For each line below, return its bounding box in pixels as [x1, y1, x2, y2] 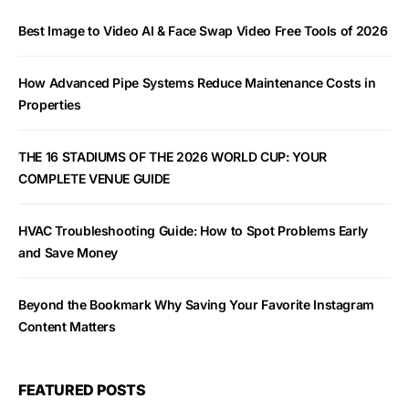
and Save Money [18, 245, 119, 261]
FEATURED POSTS [18, 381, 146, 400]
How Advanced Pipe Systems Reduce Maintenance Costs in [18, 75, 376, 91]
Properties [18, 97, 81, 113]
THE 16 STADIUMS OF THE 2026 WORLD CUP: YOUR [18, 149, 327, 165]
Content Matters [18, 319, 116, 335]
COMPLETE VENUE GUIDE [18, 171, 170, 187]
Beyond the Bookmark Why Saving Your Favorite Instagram [18, 297, 375, 313]
